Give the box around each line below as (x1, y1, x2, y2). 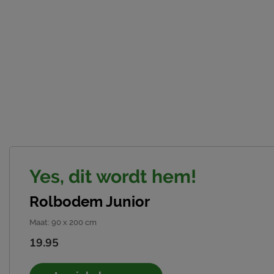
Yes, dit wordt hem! (29, 166, 196, 188)
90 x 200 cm (51, 218, 97, 228)
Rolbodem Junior (29, 193, 150, 211)
